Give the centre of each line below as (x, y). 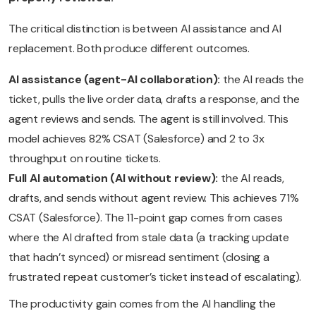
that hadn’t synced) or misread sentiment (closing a (139, 257)
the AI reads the (263, 80)
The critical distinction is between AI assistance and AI (145, 29)
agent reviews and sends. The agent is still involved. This (148, 119)
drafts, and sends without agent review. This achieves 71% (154, 198)
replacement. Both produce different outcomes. (129, 49)
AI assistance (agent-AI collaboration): (116, 80)
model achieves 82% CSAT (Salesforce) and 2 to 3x (136, 139)
